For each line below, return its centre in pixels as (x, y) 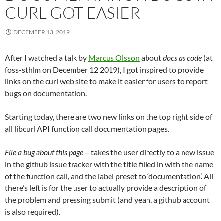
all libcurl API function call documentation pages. (87, 129)
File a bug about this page (44, 152)
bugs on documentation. (46, 93)
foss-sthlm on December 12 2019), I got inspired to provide (104, 70)
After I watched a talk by (47, 58)
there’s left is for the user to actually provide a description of (106, 188)
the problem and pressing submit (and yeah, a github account (107, 200)
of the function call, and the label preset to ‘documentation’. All (109, 176)
